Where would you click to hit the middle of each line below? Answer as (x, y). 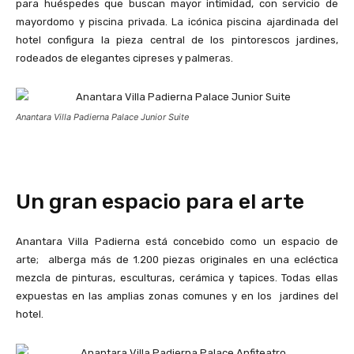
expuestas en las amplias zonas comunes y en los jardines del (177, 296)
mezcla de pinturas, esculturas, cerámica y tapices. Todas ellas (177, 277)
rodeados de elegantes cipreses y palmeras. (124, 58)
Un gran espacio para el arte (160, 201)
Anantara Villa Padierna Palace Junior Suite (102, 117)
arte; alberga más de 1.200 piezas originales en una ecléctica (177, 259)
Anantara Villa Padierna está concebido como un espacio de (177, 241)
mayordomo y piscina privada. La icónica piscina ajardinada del (177, 21)
